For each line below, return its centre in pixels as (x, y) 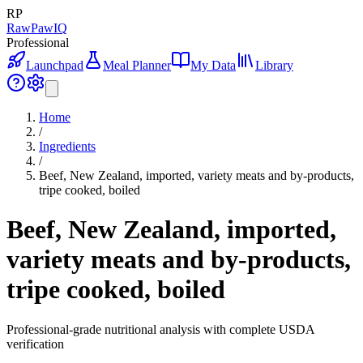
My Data (213, 65)
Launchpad (55, 65)
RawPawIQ (37, 28)
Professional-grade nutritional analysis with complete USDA (160, 329)
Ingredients (67, 146)
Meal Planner (137, 65)
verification (35, 344)
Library (274, 65)
